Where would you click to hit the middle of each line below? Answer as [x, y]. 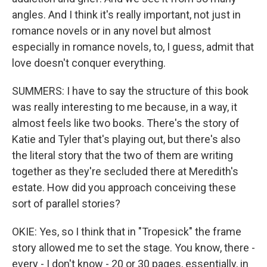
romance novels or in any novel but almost [111, 31]
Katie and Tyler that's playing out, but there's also [126, 139]
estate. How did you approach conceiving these [124, 187]
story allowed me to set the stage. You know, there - [133, 248]
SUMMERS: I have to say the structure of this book [130, 91]
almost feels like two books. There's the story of [126, 123]
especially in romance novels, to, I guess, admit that [133, 47]
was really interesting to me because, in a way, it [125, 107]
